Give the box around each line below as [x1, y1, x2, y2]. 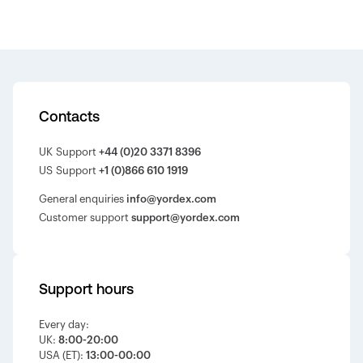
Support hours [39, 280, 134, 297]
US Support [39, 165, 99, 176]
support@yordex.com [131, 212, 240, 223]
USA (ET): [39, 350, 86, 361]
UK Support [39, 147, 99, 157]
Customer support [39, 212, 131, 223]
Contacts [39, 108, 100, 125]
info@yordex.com [126, 194, 216, 204]
